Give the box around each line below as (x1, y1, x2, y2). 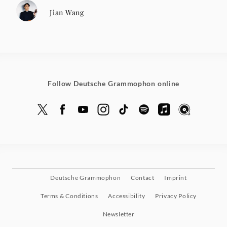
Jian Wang (50, 7, 84, 17)
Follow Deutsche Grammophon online (47, 79, 180, 88)
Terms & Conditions (40, 192, 98, 200)
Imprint (164, 174, 187, 182)
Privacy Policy (155, 192, 197, 200)
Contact (131, 174, 155, 182)
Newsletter (102, 210, 135, 218)
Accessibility (108, 192, 145, 200)
